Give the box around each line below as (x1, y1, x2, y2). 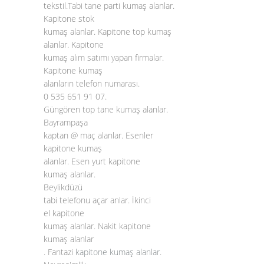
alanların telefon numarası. (44, 78, 140, 89)
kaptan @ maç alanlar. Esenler (44, 130, 153, 141)
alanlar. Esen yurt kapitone (44, 156, 140, 167)
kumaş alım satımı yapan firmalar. (44, 52, 164, 63)
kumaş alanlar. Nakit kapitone (44, 220, 151, 232)
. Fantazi (44, 246, 75, 258)
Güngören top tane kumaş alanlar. (44, 104, 168, 115)
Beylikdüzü (44, 181, 82, 193)
